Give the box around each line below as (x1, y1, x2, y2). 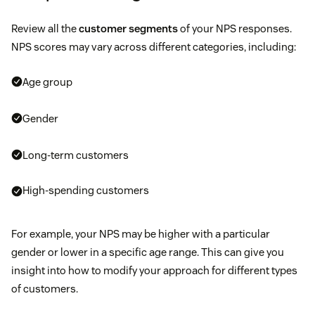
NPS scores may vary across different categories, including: (11, 39, 296, 53)
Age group (22, 75, 72, 89)
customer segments (79, 21, 178, 35)
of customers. (11, 281, 78, 295)
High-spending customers (22, 183, 149, 197)
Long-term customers (22, 148, 129, 162)
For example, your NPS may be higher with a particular (11, 226, 270, 240)
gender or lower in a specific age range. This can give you (11, 245, 284, 259)
